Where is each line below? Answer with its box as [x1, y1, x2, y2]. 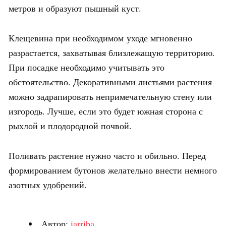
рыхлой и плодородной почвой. [9, 119, 132, 132]
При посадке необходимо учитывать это [9, 61, 164, 73]
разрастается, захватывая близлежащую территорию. [9, 46, 215, 59]
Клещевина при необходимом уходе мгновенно [9, 31, 192, 44]
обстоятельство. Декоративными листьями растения [9, 75, 212, 88]
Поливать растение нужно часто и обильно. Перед [9, 149, 206, 161]
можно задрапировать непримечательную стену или [9, 90, 212, 102]
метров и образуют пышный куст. [9, 2, 141, 14]
